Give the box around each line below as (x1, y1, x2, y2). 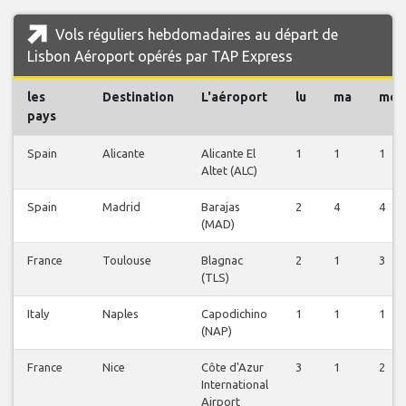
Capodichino (201, 307, 267, 321)
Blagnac (201, 254, 243, 267)
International (201, 378, 268, 391)
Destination (102, 90, 174, 105)
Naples (102, 307, 139, 321)
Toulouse (102, 254, 151, 267)
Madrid (102, 200, 140, 214)
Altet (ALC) (201, 164, 257, 178)
